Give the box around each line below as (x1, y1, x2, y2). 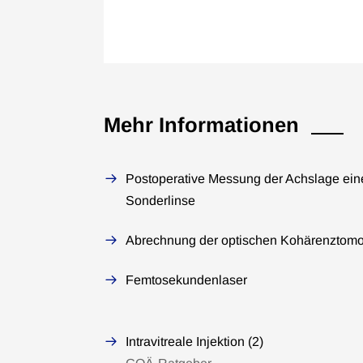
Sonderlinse (126, 194, 195, 207)
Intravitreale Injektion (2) (126, 335, 263, 348)
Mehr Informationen (104, 113, 299, 136)
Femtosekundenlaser (126, 273, 247, 287)
